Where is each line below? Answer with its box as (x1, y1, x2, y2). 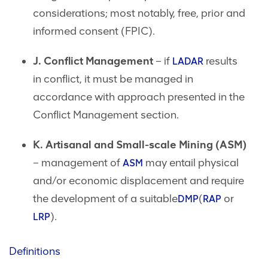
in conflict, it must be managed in (33, 72, 193, 86)
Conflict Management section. (33, 108, 179, 122)
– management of (33, 156, 123, 170)
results (203, 54, 237, 68)
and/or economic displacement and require (33, 174, 244, 188)
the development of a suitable (33, 192, 178, 206)
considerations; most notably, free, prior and (33, 7, 245, 20)
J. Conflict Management (33, 54, 153, 68)
